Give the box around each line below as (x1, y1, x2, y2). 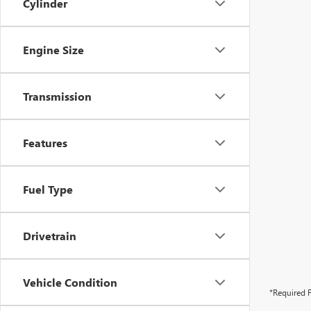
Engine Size (23, 42, 84, 58)
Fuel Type (23, 182, 73, 197)
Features (23, 135, 67, 151)
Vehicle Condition (23, 275, 117, 290)
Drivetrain (23, 228, 76, 244)
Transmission (23, 89, 92, 104)
